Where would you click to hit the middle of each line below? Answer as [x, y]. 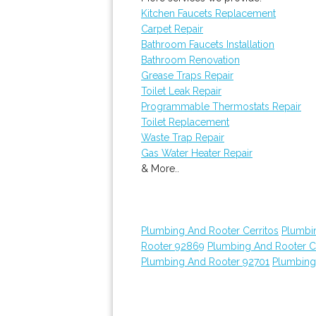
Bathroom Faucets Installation [208, 44]
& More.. [160, 169]
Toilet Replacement [185, 122]
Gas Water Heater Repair [197, 153]
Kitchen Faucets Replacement [208, 13]
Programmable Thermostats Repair [221, 107]
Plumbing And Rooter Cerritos [210, 231]
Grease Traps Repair [187, 75]
